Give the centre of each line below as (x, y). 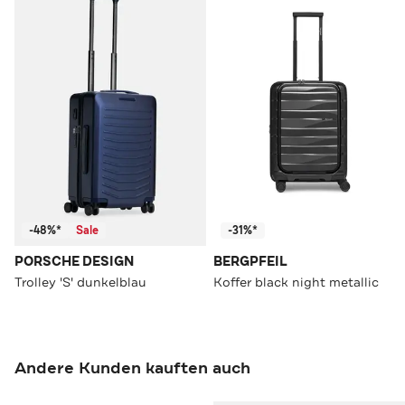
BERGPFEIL (250, 262)
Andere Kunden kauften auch (132, 368)
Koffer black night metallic (296, 283)
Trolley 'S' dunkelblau (80, 283)
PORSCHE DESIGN (74, 262)
